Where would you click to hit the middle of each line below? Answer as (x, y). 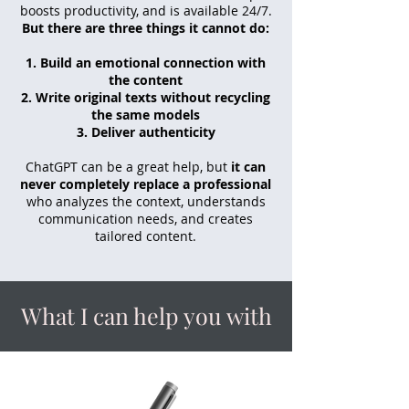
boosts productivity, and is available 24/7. (146, 10)
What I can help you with (146, 315)
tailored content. (146, 236)
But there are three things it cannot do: (146, 28)
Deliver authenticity (153, 132)
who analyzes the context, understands (146, 201)
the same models (146, 115)
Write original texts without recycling (153, 97)
